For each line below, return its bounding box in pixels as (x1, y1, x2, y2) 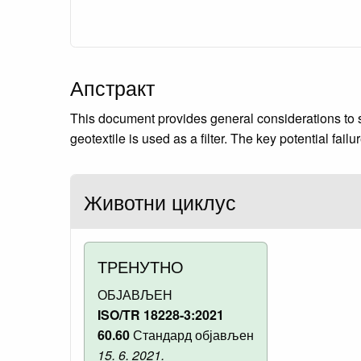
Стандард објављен (130, 325, 254, 344)
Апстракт (70, 72, 155, 102)
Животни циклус (84, 186, 236, 216)
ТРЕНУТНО (98, 254, 184, 278)
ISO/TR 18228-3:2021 (98, 305, 224, 324)
